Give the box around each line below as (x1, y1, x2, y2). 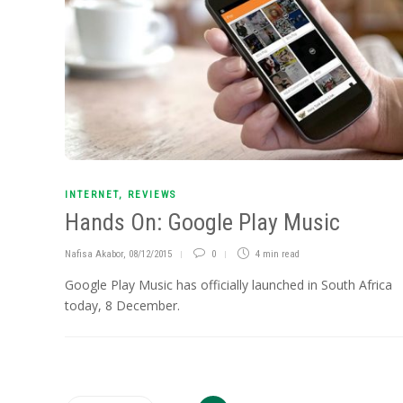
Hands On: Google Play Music (65, 209, 340, 237)
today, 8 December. (65, 297, 180, 315)
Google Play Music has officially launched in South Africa (65, 276, 392, 294)
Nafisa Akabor (65, 248, 123, 261)
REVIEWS (128, 189, 176, 201)
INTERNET (65, 189, 119, 201)
